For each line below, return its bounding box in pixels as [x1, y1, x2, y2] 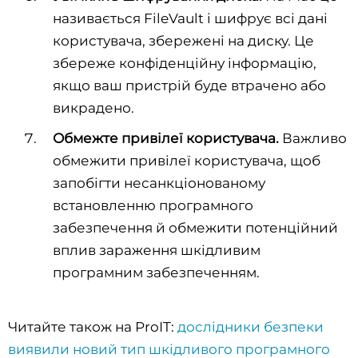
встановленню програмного [53, 197, 253, 213]
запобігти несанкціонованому [53, 174, 265, 191]
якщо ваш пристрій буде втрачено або [53, 77, 326, 93]
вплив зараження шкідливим [53, 241, 261, 258]
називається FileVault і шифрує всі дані [53, 10, 328, 26]
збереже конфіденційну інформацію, [53, 54, 316, 71]
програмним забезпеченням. [53, 264, 260, 280]
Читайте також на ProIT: [8, 318, 177, 335]
